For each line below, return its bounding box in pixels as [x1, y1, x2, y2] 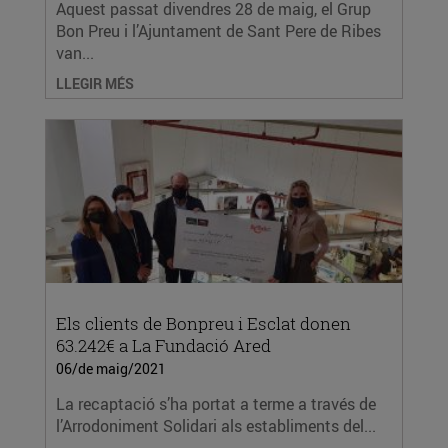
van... [56, 42, 94, 64]
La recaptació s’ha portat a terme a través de [56, 393, 376, 415]
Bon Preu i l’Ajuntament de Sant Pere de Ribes [56, 20, 381, 42]
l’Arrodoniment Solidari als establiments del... [56, 415, 376, 437]
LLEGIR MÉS [56, 74, 134, 93]
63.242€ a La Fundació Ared [56, 334, 271, 357]
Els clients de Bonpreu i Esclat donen [56, 312, 351, 335]
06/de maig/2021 [56, 359, 166, 378]
